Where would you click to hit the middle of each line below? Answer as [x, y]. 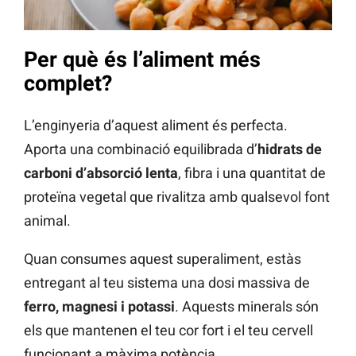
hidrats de [290, 149]
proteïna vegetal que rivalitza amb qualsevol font [177, 196]
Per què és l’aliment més [142, 60]
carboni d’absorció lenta [101, 172]
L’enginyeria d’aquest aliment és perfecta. [156, 125]
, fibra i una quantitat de [252, 172]
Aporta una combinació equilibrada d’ [141, 149]
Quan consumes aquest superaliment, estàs [163, 258]
